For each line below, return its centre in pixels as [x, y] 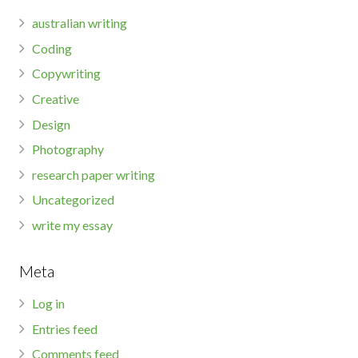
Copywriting [66, 74]
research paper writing [93, 174]
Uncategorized [73, 200]
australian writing [80, 23]
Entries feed [65, 328]
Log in [48, 304]
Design [51, 124]
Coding [52, 48]
